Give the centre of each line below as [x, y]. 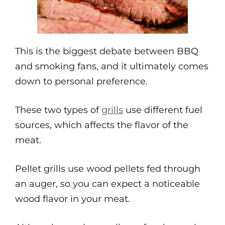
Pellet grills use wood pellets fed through [108, 169]
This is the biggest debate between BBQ [107, 51]
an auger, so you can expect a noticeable [107, 184]
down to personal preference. [81, 81]
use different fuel [163, 110]
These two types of [58, 110]
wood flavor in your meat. [73, 199]
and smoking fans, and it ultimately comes [112, 66]
